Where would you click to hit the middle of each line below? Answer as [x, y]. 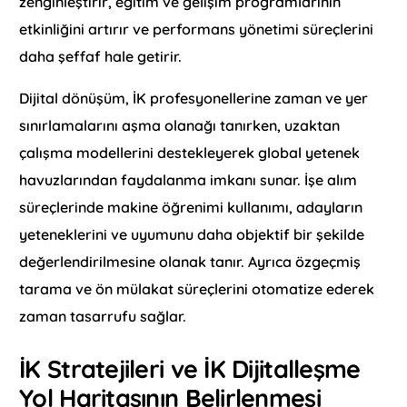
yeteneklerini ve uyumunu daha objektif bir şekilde [192, 235]
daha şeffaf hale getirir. [101, 57]
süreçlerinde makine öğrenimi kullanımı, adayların [191, 208]
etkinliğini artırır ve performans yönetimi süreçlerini [197, 30]
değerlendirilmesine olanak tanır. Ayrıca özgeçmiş [190, 262]
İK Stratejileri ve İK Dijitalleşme [190, 369]
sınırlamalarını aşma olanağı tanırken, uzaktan [180, 126]
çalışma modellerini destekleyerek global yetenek [190, 153]
